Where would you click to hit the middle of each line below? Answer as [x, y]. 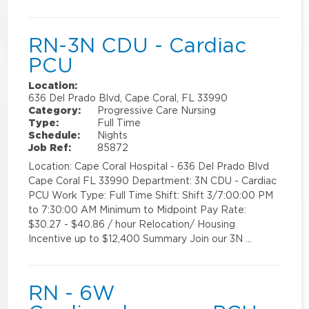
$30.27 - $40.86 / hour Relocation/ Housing [132, 223]
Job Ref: [50, 147]
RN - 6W [72, 293]
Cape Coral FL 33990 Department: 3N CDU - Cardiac [153, 180]
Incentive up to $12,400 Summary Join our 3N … [140, 238]
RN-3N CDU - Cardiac [138, 45]
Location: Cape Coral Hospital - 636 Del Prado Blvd [149, 166]
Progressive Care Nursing [157, 110]
